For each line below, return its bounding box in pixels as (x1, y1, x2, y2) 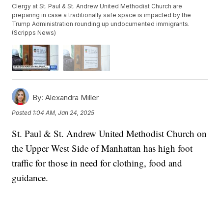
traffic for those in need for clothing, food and (12, 156, 183, 169)
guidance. (12, 171, 49, 184)
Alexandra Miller (43, 92, 99, 102)
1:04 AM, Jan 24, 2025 (32, 109, 95, 117)
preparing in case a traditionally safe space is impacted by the (12, 11, 192, 19)
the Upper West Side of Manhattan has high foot (12, 141, 193, 154)
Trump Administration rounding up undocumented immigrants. (12, 20, 190, 28)
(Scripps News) (12, 29, 56, 37)
